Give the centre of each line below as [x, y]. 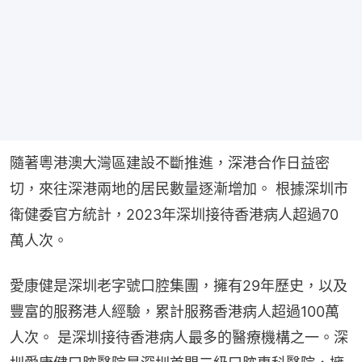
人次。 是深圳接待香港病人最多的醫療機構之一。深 [179, 338]
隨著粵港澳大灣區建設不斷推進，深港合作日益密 [170, 163]
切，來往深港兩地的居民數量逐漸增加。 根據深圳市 [179, 189]
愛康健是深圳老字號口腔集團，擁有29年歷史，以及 [179, 286]
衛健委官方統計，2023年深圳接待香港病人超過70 [174, 215]
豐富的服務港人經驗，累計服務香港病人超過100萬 [175, 312]
